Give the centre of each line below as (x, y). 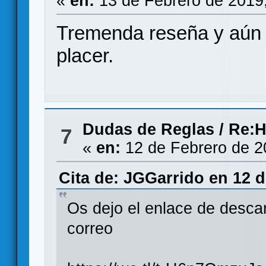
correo (90, 228)
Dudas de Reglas (148, 129)
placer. (85, 56)
